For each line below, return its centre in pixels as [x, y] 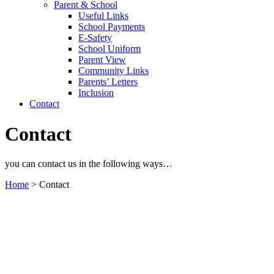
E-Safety [95, 38]
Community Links [113, 71]
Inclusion [96, 93]
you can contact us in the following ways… [89, 164]
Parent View [102, 60]
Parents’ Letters [108, 82]
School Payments [112, 27]
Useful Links [103, 16]
